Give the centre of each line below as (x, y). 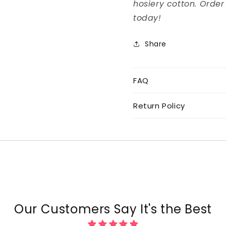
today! (147, 18)
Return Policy (159, 106)
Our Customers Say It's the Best (113, 209)
